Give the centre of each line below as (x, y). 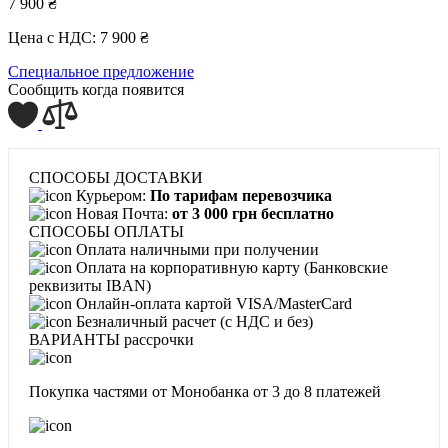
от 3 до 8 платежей (317, 391)
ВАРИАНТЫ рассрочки (111, 339)
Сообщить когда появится (96, 89)
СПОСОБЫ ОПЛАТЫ (106, 231)
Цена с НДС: (54, 37)
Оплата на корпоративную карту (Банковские (230, 267)
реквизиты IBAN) (90, 285)
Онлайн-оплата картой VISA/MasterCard (212, 303)
